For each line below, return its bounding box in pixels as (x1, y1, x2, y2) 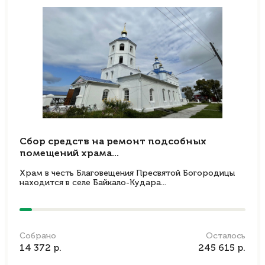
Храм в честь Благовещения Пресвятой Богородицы (20, 169, 235, 177)
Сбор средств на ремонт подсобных (20, 137, 206, 147)
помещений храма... (20, 149, 119, 159)
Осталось (206, 232, 245, 240)
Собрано (20, 232, 56, 240)
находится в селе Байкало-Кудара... (20, 179, 166, 187)
